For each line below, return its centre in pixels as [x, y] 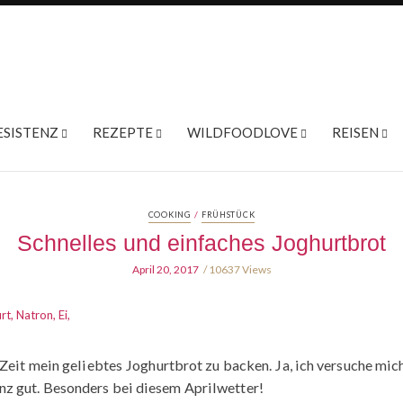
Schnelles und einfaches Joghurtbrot [201, 243]
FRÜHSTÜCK [228, 215]
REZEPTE [122, 132]
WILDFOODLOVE [242, 132]
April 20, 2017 [165, 269]
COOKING [169, 215]
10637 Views [240, 269]
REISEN [355, 132]
